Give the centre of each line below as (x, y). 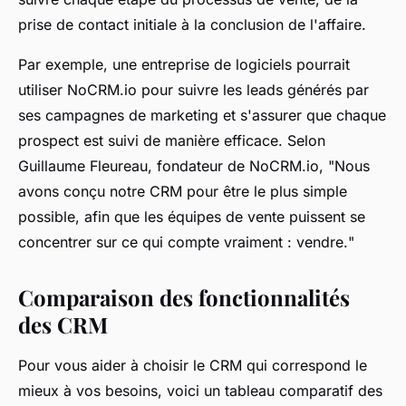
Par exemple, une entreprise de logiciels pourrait (184, 64)
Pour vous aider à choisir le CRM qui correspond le (193, 365)
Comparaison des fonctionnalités (184, 297)
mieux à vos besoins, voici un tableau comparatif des (200, 390)
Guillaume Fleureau (83, 165)
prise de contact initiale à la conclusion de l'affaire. (192, 24)
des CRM (63, 324)
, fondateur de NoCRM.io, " (241, 165)
